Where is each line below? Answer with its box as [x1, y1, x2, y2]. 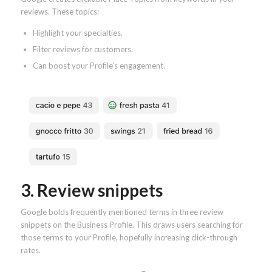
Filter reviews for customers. [32, 44, 133, 54]
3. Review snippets [20, 180, 163, 201]
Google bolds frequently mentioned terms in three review [20, 207, 223, 217]
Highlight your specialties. [32, 27, 123, 38]
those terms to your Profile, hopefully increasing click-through [20, 233, 237, 243]
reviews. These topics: [20, 6, 99, 16]
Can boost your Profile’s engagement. [32, 60, 165, 70]
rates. [20, 245, 41, 256]
